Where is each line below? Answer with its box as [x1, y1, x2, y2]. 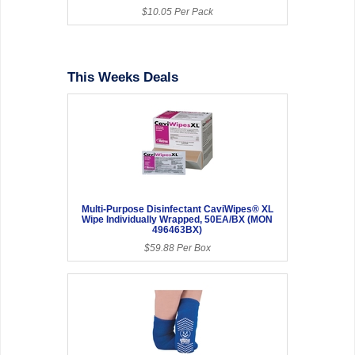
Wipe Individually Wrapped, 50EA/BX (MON [82, 213, 273, 225]
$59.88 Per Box [143, 242, 211, 254]
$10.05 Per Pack [141, 6, 213, 17]
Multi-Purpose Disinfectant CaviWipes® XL [81, 203, 273, 215]
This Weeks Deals [67, 69, 179, 85]
